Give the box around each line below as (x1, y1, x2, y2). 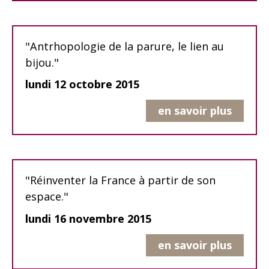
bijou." (25, 55, 59, 70)
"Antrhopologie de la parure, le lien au (25, 39, 224, 54)
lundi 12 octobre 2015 (25, 77, 139, 92)
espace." (25, 189, 68, 204)
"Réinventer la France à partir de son (25, 173, 216, 188)
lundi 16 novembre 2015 (25, 211, 151, 226)
